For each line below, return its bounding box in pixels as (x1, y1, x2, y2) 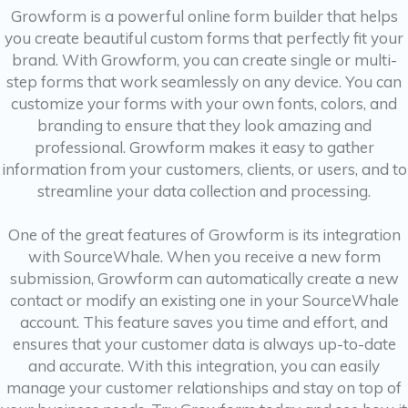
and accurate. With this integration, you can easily (28, 356, 380, 375)
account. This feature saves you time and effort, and (20, 312, 388, 331)
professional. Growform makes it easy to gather (34, 138, 374, 157)
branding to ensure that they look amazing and (36, 116, 372, 135)
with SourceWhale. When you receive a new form (27, 247, 381, 266)
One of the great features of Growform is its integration (7, 225, 401, 244)
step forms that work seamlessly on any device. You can (6, 72, 402, 91)
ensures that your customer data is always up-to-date (12, 334, 396, 353)
